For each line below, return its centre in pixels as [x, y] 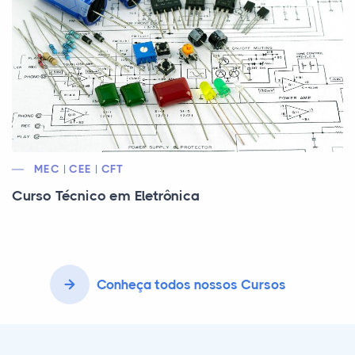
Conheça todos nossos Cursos [191, 284]
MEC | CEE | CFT [78, 169]
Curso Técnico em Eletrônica [106, 196]
